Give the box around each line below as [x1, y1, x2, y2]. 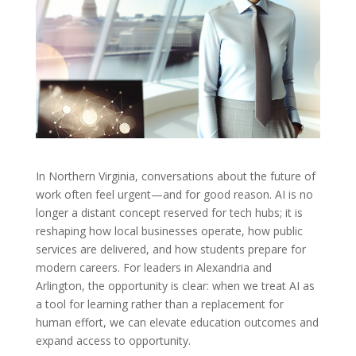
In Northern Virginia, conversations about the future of [35, 168, 315, 184]
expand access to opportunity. [35, 333, 191, 349]
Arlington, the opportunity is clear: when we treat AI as [35, 278, 315, 294]
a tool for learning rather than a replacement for [35, 296, 284, 312]
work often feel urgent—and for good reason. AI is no [35, 187, 313, 203]
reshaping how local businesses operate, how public [35, 223, 303, 239]
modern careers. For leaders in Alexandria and [35, 260, 272, 276]
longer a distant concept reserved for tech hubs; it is [35, 205, 303, 221]
